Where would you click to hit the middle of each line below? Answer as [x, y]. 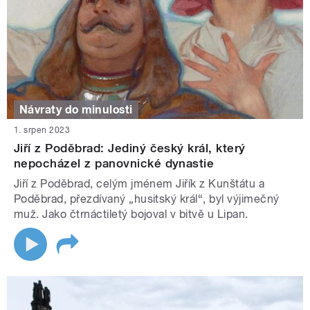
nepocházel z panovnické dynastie [114, 164]
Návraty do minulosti [76, 109]
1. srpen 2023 [42, 130]
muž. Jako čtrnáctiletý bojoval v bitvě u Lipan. [131, 215]
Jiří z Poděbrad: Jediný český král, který [130, 148]
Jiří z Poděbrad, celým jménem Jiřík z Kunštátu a [139, 184]
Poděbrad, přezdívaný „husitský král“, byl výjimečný [147, 199]
